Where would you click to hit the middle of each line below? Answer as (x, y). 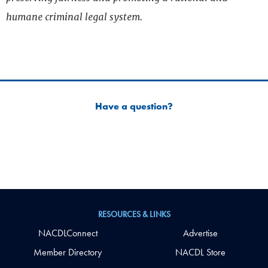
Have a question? (134, 106)
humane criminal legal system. (74, 17)
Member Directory (68, 252)
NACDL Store (200, 252)
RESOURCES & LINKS (134, 214)
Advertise (200, 233)
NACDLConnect (68, 233)
